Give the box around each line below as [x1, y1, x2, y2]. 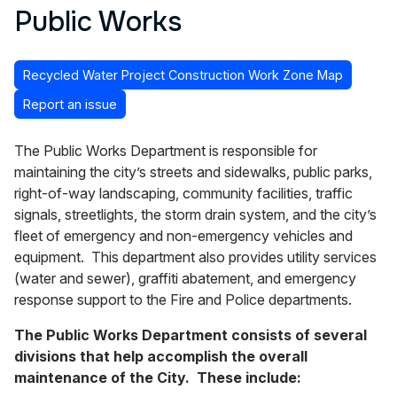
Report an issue [23, 96, 117, 112]
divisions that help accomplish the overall [14, 346, 307, 365]
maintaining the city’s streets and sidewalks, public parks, [14, 162, 372, 181]
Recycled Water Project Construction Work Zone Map [23, 66, 343, 82]
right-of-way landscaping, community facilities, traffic [14, 183, 353, 202]
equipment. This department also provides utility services [14, 247, 377, 266]
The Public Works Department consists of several [14, 325, 367, 344]
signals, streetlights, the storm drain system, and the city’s [14, 205, 377, 223]
